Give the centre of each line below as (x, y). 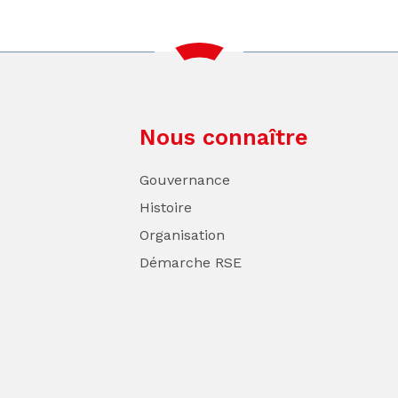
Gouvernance (185, 180)
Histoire (166, 208)
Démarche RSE (191, 263)
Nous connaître (224, 138)
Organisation (182, 235)
